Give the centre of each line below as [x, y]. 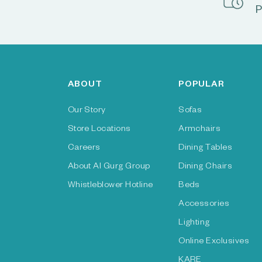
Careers [84, 149]
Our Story [87, 111]
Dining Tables [206, 149]
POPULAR [201, 85]
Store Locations [99, 130]
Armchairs [200, 130]
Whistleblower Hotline [110, 186]
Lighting [194, 223]
